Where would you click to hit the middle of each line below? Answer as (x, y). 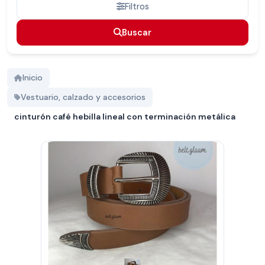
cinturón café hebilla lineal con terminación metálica (125, 117)
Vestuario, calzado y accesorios (83, 97)
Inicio (33, 78)
